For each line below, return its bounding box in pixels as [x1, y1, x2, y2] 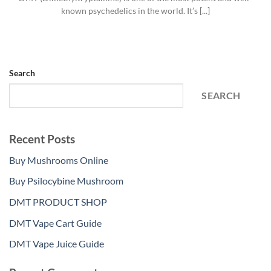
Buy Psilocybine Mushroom [9, 175, 123, 187]
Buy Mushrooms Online [9, 154, 108, 166]
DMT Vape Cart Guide [9, 217, 102, 229]
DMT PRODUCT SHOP [9, 195, 107, 207]
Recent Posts [9, 132, 75, 146]
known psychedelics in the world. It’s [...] [61, 5, 210, 16]
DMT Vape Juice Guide [9, 238, 104, 250]
